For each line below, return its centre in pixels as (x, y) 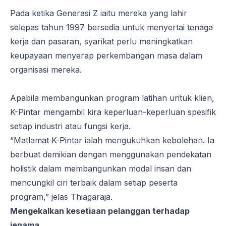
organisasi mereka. (46, 69)
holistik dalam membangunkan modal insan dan (101, 168)
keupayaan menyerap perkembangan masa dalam (106, 55)
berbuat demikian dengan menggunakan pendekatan (111, 154)
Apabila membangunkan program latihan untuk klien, (112, 98)
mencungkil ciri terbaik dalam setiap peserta (94, 182)
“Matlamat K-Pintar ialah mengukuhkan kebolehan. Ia (112, 140)
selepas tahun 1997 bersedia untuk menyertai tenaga (111, 27)
